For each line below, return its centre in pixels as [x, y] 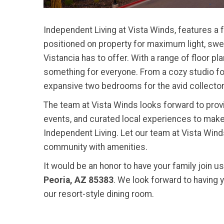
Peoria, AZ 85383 [78, 180]
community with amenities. [95, 147]
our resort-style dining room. [99, 194]
